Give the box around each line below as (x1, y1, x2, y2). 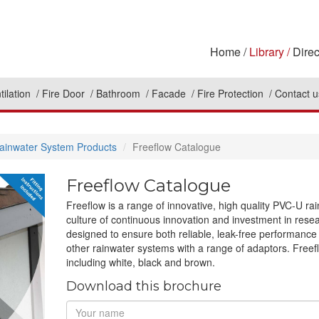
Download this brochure (66, 278, 221, 294)
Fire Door (42, 86, 88, 101)
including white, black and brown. (66, 255, 215, 269)
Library (249, 43, 284, 60)
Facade (152, 86, 189, 101)
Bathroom (96, 86, 143, 101)
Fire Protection (197, 86, 266, 101)
